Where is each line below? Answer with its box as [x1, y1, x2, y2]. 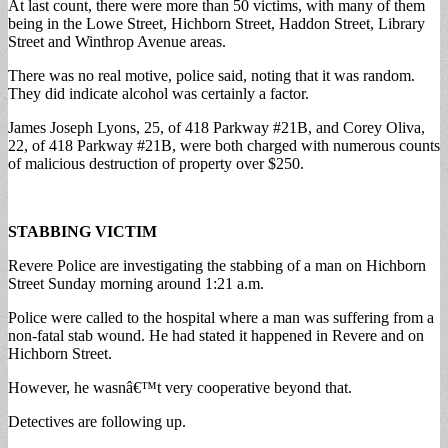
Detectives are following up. [8, 412, 186, 430]
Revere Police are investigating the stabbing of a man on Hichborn [8, 256, 426, 274]
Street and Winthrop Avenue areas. [8, 32, 226, 50]
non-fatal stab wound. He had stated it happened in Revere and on [8, 326, 424, 344]
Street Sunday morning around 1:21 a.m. [8, 274, 264, 292]
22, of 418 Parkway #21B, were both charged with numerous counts [8, 136, 440, 154]
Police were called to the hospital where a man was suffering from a [8, 308, 434, 326]
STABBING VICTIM [8, 222, 157, 240]
